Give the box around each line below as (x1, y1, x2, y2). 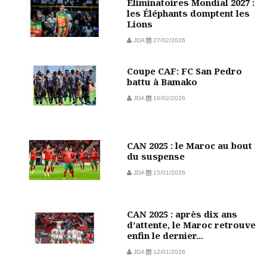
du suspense (126, 150, 185, 162)
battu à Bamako (126, 75, 197, 88)
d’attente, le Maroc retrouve (126, 218, 256, 231)
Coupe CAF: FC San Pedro (126, 64, 242, 77)
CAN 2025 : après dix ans (126, 207, 237, 220)
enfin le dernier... (126, 229, 203, 241)
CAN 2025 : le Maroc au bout (126, 139, 252, 151)
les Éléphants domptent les (126, 7, 250, 19)
